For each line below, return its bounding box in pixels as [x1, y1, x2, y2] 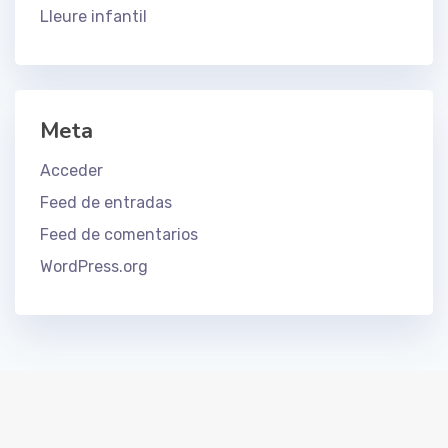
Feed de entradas [40, 193, 172, 213]
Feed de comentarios [40, 225, 198, 245]
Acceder [40, 161, 103, 181]
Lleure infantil [40, 6, 147, 26]
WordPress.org [40, 257, 148, 277]
